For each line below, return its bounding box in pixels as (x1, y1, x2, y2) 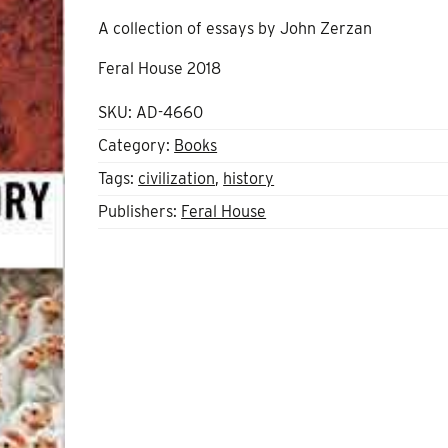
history (223, 168, 275, 188)
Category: (98, 135, 175, 155)
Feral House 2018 (98, 58, 222, 78)
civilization (138, 168, 216, 188)
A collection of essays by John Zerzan (98, 18, 373, 38)
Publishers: (98, 201, 182, 221)
